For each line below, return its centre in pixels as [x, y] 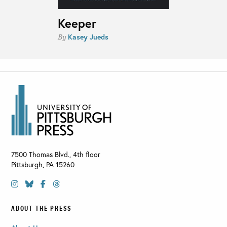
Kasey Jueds [88, 37]
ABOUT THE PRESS [42, 208]
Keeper [77, 24]
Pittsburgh [27, 165]
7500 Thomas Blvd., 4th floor [56, 155]
